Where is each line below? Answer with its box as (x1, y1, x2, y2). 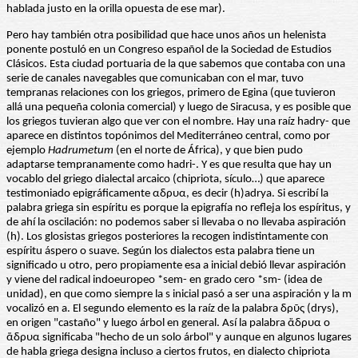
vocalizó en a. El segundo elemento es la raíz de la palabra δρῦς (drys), (6, 303, 339, 316)
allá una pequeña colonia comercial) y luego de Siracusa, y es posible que (6, 101, 351, 114)
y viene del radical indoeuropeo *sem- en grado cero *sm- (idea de (6, 274, 322, 287)
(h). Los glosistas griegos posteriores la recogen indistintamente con (6, 231, 328, 244)
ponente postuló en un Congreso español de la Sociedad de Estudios (6, 44, 332, 57)
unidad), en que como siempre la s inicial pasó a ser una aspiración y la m (6, 288, 352, 301)
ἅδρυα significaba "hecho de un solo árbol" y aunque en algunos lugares (6, 332, 352, 344)
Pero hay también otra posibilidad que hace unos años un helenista (6, 30, 326, 42)
